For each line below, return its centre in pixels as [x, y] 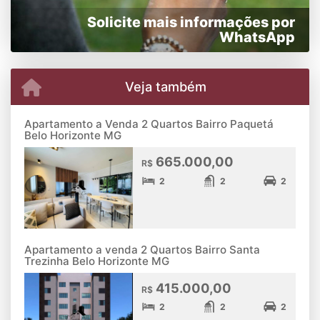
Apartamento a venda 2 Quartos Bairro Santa [142, 250]
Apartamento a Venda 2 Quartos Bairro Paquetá [149, 124]
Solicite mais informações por [191, 22]
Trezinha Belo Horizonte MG [97, 261]
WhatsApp [257, 37]
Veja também [165, 86]
